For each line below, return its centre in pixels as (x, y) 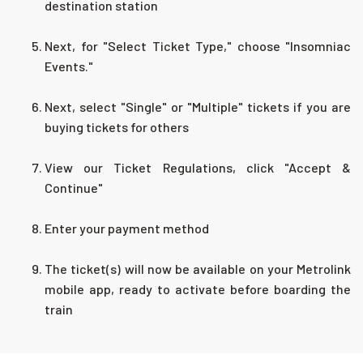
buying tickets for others (117, 127)
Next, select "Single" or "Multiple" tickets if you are (198, 107)
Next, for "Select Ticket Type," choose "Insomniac (198, 46)
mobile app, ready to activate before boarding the (198, 289)
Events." (69, 66)
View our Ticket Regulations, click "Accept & (198, 168)
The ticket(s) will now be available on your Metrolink (198, 269)
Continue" (74, 188)
